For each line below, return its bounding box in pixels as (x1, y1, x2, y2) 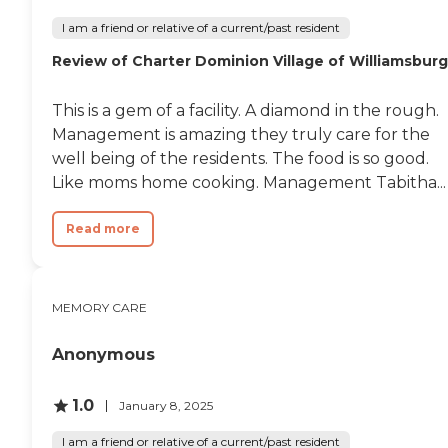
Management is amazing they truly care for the (52, 125, 430, 145)
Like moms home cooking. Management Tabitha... (52, 173, 446, 193)
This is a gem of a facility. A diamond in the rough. (52, 101, 439, 121)
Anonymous (52, 345, 155, 365)
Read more (66, 221, 140, 237)
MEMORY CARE (52, 300, 147, 316)
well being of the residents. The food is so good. (52, 149, 429, 169)
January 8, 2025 (119, 397, 213, 413)
